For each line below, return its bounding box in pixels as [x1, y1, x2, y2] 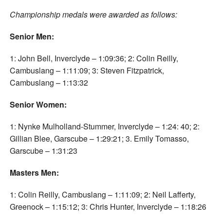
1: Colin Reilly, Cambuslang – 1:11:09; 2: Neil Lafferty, [10, 188, 196, 200]
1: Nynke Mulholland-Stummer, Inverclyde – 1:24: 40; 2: [10, 120, 200, 132]
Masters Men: [10, 166, 59, 178]
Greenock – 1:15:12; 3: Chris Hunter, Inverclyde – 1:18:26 [10, 200, 206, 212]
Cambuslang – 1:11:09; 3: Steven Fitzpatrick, [10, 64, 164, 76]
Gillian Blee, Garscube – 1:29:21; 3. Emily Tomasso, [10, 132, 189, 144]
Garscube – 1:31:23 [10, 145, 77, 156]
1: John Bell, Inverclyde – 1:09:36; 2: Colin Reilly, [10, 52, 178, 64]
